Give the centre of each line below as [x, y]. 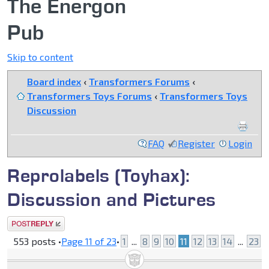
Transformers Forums [139, 82]
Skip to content [40, 57]
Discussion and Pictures [112, 199]
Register [196, 144]
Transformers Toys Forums [89, 96]
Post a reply [34, 223]
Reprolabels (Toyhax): [99, 175]
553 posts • [37, 241]
